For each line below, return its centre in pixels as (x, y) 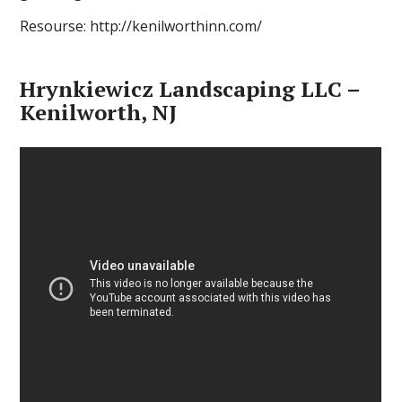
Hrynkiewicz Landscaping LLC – (190, 89)
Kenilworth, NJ (99, 112)
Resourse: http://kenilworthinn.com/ (141, 26)
